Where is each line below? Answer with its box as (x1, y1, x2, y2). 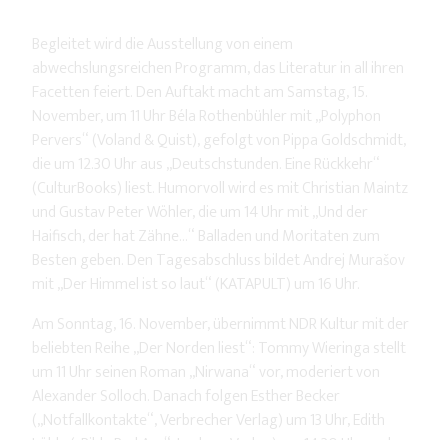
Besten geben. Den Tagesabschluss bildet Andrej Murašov (32, 247, 405, 275)
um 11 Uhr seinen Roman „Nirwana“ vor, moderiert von (32, 359, 380, 387)
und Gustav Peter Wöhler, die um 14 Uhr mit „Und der (32, 199, 368, 227)
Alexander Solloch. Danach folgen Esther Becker (32, 383, 340, 411)
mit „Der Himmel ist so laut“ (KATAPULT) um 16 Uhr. (32, 271, 360, 299)
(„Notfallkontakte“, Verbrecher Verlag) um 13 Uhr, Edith (32, 407, 385, 435)
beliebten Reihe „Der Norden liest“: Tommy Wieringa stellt (32, 335, 406, 363)
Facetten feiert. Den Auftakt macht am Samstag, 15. (32, 79, 368, 107)
